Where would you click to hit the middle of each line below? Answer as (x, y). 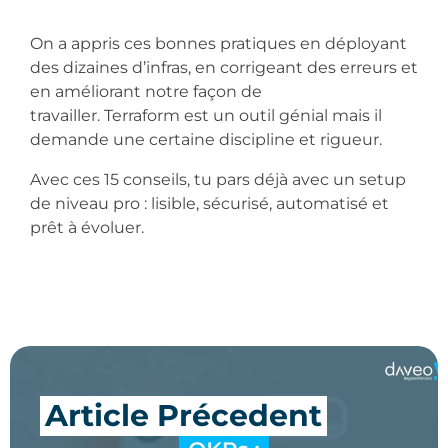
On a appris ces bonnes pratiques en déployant (218, 43)
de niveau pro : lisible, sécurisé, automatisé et (209, 203)
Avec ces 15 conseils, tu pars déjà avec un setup (218, 179)
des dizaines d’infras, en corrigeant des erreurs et (224, 67)
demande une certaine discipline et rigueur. (206, 139)
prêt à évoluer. (89, 227)
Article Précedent (183, 415)
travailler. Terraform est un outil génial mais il (206, 115)
